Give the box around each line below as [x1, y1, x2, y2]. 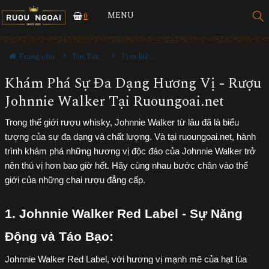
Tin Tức [72, 50, 100, 62]
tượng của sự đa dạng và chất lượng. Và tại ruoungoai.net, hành [5, 132, 256, 142]
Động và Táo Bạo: [5, 229, 113, 244]
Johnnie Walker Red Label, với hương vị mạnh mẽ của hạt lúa [5, 255, 247, 264]
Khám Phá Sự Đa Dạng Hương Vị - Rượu [5, 73, 261, 94]
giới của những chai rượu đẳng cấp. [5, 175, 145, 185]
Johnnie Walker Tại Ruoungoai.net [5, 91, 224, 112]
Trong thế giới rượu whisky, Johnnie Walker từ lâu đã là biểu [5, 118, 239, 127]
